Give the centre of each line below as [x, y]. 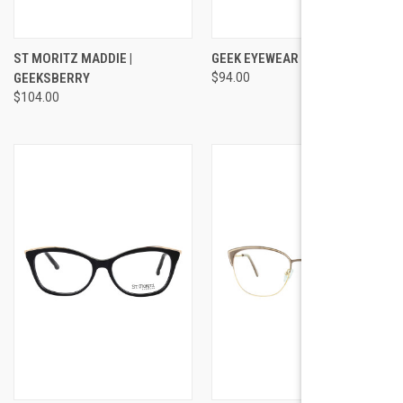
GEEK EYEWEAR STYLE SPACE [295, 58]
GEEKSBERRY [52, 78]
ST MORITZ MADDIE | [73, 58]
